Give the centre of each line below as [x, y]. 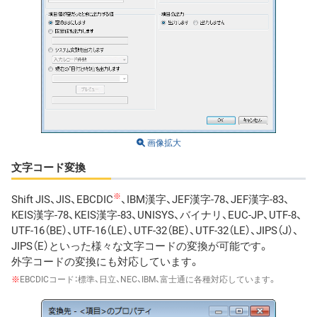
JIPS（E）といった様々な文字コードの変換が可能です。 [140, 246]
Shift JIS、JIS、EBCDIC [62, 199]
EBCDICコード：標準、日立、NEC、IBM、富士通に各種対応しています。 [148, 279]
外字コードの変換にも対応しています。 [105, 261]
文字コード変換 [48, 167]
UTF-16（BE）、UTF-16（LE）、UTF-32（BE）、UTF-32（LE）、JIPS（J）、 [155, 230]
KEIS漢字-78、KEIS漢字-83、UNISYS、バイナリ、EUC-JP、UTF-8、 [157, 215]
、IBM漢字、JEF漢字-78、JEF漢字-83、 [205, 199]
